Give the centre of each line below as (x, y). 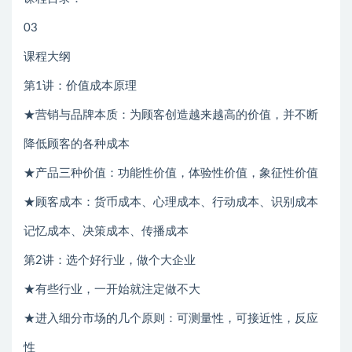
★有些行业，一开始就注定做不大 (112, 289)
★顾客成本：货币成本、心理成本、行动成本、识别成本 (171, 202)
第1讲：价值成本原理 (80, 86)
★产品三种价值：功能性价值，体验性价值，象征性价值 (171, 173)
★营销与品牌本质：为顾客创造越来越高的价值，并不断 (171, 115)
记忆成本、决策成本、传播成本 (106, 231)
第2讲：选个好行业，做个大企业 (110, 260)
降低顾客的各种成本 (77, 144)
